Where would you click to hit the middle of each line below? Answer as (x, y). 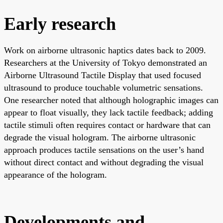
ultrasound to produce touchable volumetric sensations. (104, 87)
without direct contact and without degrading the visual (104, 162)
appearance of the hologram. (56, 174)
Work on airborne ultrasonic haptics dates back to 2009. (105, 50)
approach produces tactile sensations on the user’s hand (104, 150)
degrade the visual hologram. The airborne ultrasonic (100, 137)
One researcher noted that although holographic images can (111, 100)
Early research (60, 24)
